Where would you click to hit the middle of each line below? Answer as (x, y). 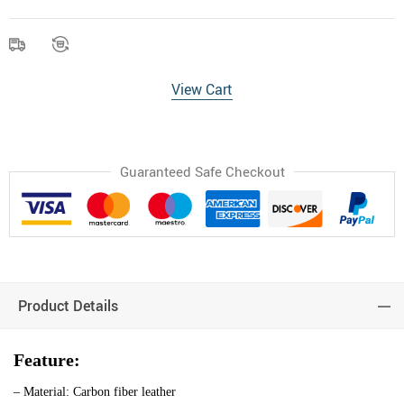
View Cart (202, 89)
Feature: (47, 360)
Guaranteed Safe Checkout (202, 171)
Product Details (68, 306)
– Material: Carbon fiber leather (95, 392)
